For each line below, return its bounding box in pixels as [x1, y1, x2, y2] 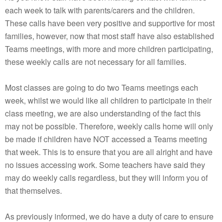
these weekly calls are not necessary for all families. [5, 56, 186, 67]
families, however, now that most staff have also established [5, 30, 214, 42]
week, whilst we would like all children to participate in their [5, 95, 212, 106]
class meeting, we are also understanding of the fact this [5, 108, 201, 119]
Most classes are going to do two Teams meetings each [5, 82, 198, 93]
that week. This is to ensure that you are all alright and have [5, 146, 213, 158]
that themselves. [5, 185, 62, 196]
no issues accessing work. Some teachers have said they [5, 159, 205, 170]
